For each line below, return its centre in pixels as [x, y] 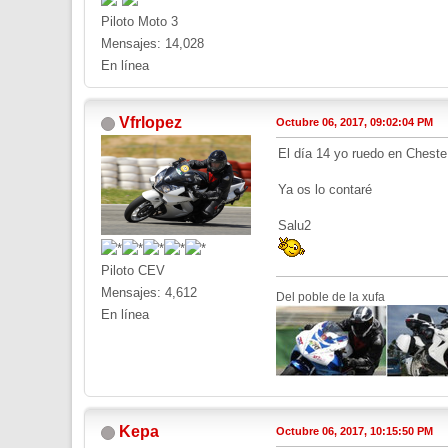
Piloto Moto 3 [139, 22]
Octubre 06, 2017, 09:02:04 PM [354, 122]
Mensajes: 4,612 [149, 293]
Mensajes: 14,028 [152, 44]
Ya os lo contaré [325, 190]
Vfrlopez [150, 123]
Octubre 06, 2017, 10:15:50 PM [354, 431]
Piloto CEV [133, 271]
